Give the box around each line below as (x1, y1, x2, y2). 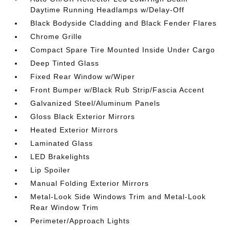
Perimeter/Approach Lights (30, 217, 130, 225)
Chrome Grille (30, 32, 83, 41)
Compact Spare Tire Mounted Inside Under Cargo (30, 46, 216, 54)
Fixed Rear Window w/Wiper (30, 72, 136, 81)
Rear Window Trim (30, 203, 99, 212)
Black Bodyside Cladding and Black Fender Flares (30, 19, 217, 27)
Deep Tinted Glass (30, 59, 100, 67)
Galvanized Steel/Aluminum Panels (30, 99, 161, 107)
